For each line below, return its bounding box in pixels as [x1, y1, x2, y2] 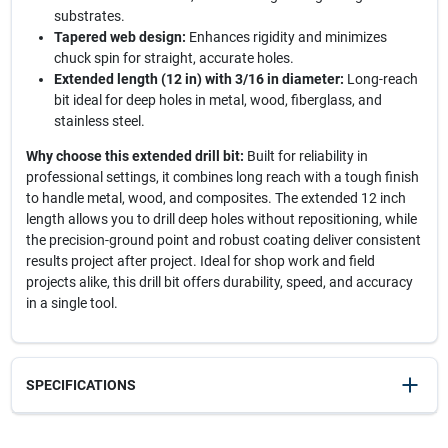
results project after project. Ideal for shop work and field [25, 253, 375, 269]
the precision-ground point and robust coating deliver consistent [25, 232, 421, 248]
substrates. [53, 8, 125, 24]
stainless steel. [53, 113, 145, 129]
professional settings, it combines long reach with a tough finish [25, 169, 419, 185]
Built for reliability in [243, 148, 368, 164]
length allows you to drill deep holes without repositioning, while [25, 211, 417, 227]
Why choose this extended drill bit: [25, 148, 244, 164]
